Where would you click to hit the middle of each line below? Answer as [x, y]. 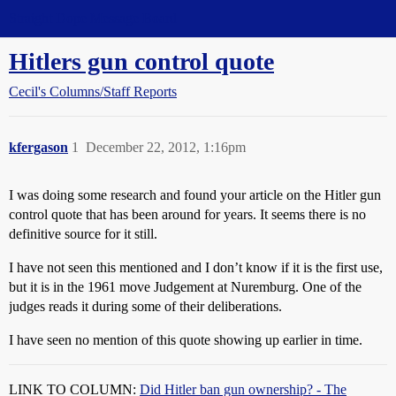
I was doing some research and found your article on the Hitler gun [195, 195]
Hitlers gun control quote [141, 61]
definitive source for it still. [83, 234]
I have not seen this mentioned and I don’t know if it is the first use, [196, 267]
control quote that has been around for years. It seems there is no [187, 214]
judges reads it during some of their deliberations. [145, 306]
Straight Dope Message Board [93, 18]
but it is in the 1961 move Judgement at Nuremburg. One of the [185, 287]
